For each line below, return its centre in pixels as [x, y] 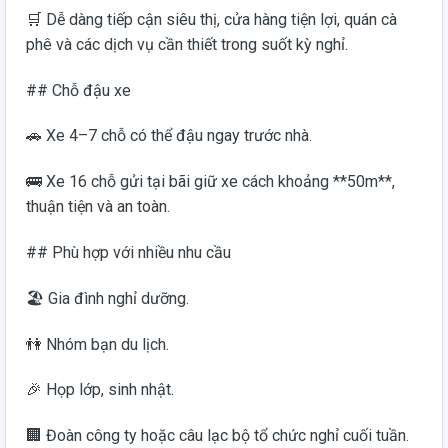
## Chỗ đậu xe [78, 90]
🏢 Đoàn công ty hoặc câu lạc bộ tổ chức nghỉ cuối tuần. [217, 436]
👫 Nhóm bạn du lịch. [97, 344]
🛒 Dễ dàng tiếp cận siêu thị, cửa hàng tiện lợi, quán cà [211, 19]
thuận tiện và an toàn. [98, 207]
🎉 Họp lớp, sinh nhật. [100, 390]
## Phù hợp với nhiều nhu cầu [128, 252]
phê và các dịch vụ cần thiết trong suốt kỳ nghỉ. [187, 44]
